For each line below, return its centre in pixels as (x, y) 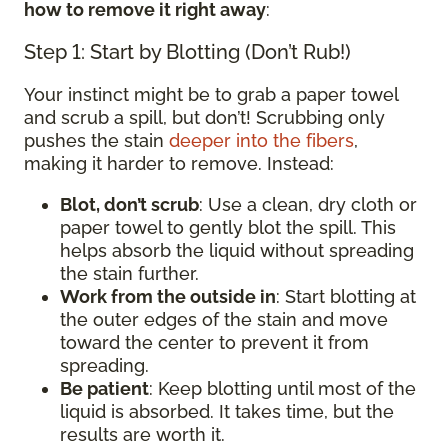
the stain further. (129, 273)
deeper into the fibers (261, 140)
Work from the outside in (168, 296)
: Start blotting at (346, 296)
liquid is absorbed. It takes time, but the (227, 411)
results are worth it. (142, 434)
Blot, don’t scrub (129, 204)
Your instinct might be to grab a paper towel (211, 94)
